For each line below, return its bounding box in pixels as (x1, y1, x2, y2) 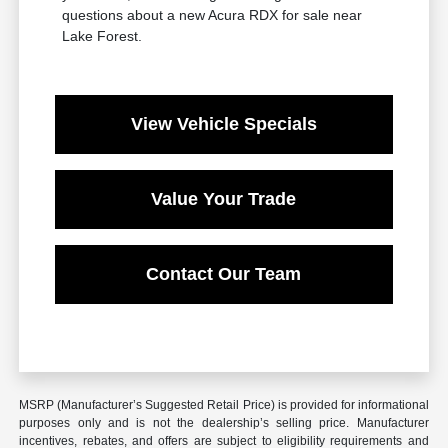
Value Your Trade (151, 189, 297, 210)
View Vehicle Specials (130, 114, 317, 135)
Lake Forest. (62, 28, 143, 45)
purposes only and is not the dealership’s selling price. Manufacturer (19, 416, 429, 431)
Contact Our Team (146, 264, 302, 285)
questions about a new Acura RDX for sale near (62, 7, 363, 24)
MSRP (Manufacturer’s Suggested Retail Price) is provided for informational (19, 398, 429, 413)
